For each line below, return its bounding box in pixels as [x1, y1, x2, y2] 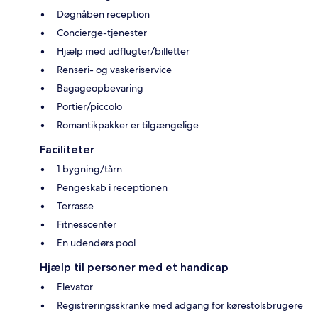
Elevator [57, 280, 93, 293]
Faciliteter [40, 142, 94, 156]
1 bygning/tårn [57, 162, 122, 175]
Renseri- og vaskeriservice [57, 62, 172, 76]
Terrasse [57, 199, 94, 212]
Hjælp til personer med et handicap [40, 260, 229, 274]
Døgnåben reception [57, 7, 150, 21]
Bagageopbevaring [57, 81, 143, 94]
